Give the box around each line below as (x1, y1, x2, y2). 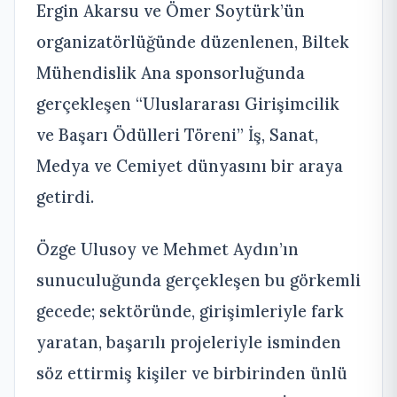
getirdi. (36, 186, 94, 207)
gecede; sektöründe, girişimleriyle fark (36, 300, 344, 322)
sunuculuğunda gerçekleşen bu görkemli (36, 269, 361, 291)
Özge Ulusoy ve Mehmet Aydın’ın (36, 238, 299, 260)
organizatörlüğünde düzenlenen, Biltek (36, 31, 349, 52)
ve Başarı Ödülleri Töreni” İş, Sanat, (36, 124, 318, 145)
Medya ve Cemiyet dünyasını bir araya (36, 155, 343, 176)
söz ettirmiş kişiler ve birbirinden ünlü (36, 362, 347, 384)
